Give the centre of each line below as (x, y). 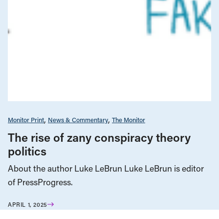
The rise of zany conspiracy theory (99, 137)
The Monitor (129, 119)
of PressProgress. (40, 182)
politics (27, 151)
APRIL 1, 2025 (28, 204)
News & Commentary (78, 119)
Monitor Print (26, 119)
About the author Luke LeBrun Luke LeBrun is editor (106, 168)
